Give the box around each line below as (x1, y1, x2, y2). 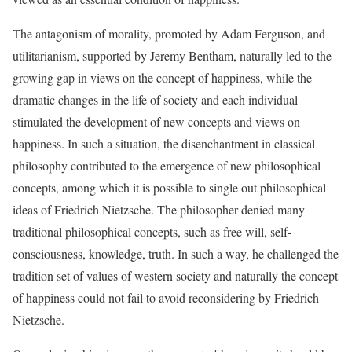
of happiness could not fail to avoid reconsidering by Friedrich (13, 289, 319, 306)
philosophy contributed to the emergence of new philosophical (13, 157, 321, 174)
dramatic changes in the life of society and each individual (13, 91, 298, 108)
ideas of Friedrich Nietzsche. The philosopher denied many (13, 201, 305, 218)
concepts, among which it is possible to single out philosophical (13, 179, 326, 196)
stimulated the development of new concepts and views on (13, 113, 300, 130)
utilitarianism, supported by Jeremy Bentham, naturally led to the (13, 47, 332, 64)
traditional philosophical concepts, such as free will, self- (13, 223, 291, 240)
